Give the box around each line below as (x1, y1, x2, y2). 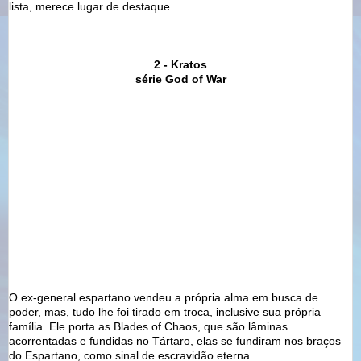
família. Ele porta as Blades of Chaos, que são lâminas (9, 319, 288, 333)
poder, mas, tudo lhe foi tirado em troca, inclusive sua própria (9, 305, 321, 318)
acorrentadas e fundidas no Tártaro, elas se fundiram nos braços (9, 334, 341, 347)
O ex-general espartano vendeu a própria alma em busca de (9, 290, 318, 304)
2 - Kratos (154, 57, 207, 71)
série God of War (135, 72, 226, 85)
